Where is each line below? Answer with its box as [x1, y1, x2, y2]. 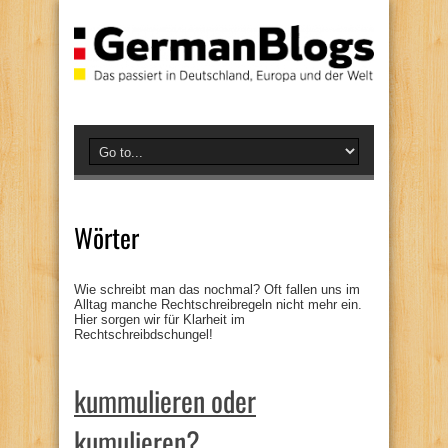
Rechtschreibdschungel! [74, 326, 213, 342]
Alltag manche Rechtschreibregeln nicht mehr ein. [74, 296, 362, 312]
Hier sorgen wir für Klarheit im [74, 311, 245, 327]
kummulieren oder [74, 379, 256, 421]
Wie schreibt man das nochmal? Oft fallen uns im [74, 281, 360, 297]
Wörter [74, 217, 139, 257]
